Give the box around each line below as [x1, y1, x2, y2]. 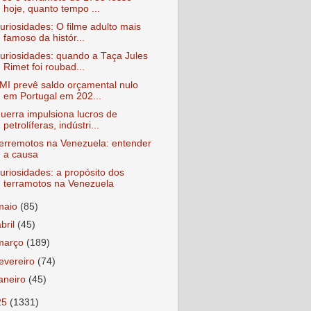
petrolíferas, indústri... [3, 120, 99, 131]
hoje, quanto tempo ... [3, 3, 100, 14]
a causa [3, 149, 38, 160]
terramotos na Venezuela [3, 178, 114, 190]
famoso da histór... [3, 32, 85, 43]
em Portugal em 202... [3, 90, 101, 101]
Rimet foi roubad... [3, 61, 85, 72]
